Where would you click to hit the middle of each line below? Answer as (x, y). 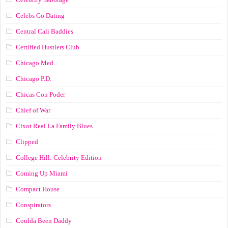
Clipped (27, 141)
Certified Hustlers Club (48, 47)
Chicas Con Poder (41, 94)
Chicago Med (35, 63)
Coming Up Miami (42, 173)
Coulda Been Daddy (44, 220)
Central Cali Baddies (45, 31)
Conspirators (34, 205)
